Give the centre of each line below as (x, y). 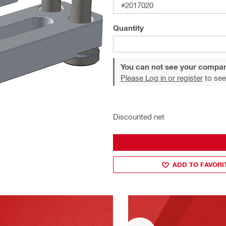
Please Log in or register (162, 78)
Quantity (128, 28)
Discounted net (139, 117)
